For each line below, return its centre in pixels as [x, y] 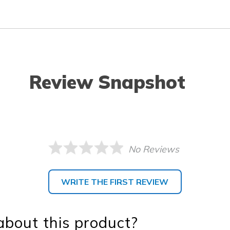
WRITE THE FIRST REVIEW [115, 181]
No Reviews [154, 149]
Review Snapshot [107, 82]
